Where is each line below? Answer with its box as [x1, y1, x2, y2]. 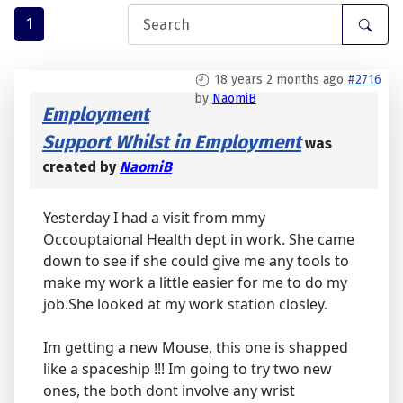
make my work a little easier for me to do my [43, 273, 347, 293]
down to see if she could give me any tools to [43, 251, 349, 272]
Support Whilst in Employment [42, 131, 301, 155]
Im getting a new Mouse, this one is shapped [43, 337, 348, 358]
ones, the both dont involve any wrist [43, 381, 295, 401]
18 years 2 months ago [214, 72, 344, 88]
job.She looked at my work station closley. [43, 294, 327, 315]
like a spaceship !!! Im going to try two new [43, 359, 332, 380]
